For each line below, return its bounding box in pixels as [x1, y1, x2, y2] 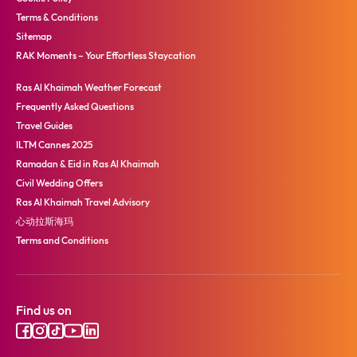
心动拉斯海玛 [16, 215, 73, 228]
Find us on [16, 302, 72, 319]
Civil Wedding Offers [16, 177, 103, 190]
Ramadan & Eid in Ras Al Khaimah [16, 158, 159, 171]
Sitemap [16, 30, 52, 43]
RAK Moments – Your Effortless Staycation [16, 49, 196, 62]
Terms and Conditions [16, 234, 108, 247]
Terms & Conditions [16, 11, 98, 24]
